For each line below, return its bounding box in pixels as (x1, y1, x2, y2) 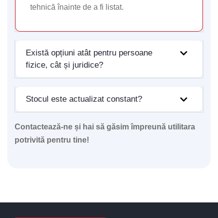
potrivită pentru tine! (15, 136, 89, 145)
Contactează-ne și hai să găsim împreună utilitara (15, 123, 195, 131)
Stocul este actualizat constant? (26, 94, 142, 104)
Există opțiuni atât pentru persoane (26, 48, 152, 58)
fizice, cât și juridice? (26, 60, 103, 70)
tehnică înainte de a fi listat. (30, 3, 124, 12)
